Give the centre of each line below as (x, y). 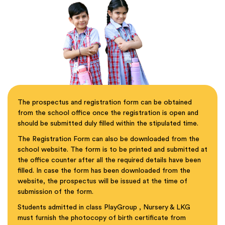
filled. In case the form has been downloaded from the (104, 171)
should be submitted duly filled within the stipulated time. (108, 124)
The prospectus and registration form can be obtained (105, 102)
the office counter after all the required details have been (109, 160)
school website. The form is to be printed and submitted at (113, 150)
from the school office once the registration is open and (108, 113)
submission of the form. (55, 192)
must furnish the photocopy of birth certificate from (102, 218)
